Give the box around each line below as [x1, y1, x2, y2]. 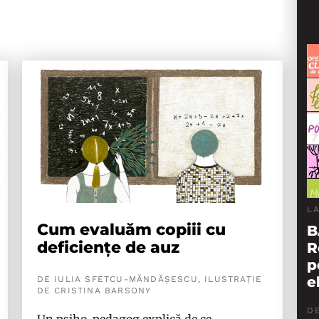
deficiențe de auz [36, 238, 179, 257]
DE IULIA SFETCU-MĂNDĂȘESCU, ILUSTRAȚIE [36, 274, 263, 284]
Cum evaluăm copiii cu [36, 220, 226, 239]
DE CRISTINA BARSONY [36, 286, 152, 296]
